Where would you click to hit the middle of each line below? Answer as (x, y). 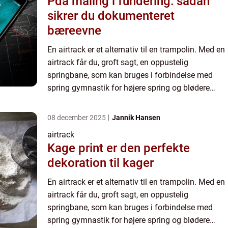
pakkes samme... (78, 113)
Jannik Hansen (136, 118)
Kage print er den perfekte (119, 148)
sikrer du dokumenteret (111, 16)
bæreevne (74, 31)
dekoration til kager (101, 163)
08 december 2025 (77, 118)
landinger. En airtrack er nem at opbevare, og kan (134, 101)
